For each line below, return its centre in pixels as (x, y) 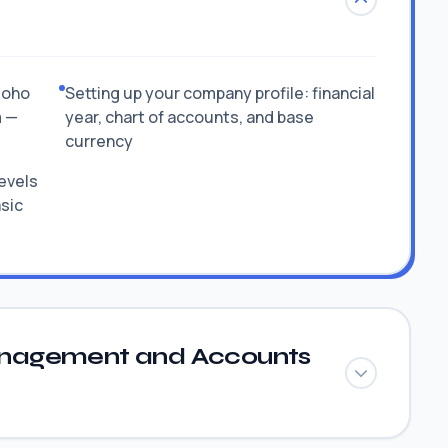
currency (99, 141)
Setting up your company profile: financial (220, 93)
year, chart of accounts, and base (190, 117)
